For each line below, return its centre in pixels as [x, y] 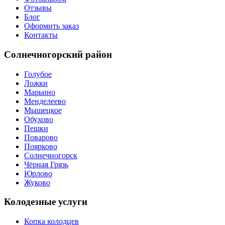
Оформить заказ [51, 26]
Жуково [37, 182]
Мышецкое [43, 110]
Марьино [40, 92]
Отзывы [38, 8]
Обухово [39, 119]
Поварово [41, 137]
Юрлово [38, 173]
